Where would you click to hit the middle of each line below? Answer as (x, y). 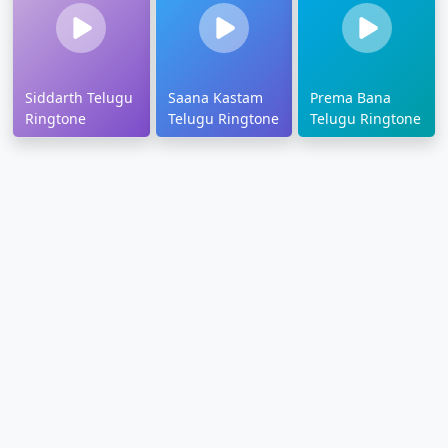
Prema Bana (351, 98)
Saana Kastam (215, 98)
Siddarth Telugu (79, 98)
